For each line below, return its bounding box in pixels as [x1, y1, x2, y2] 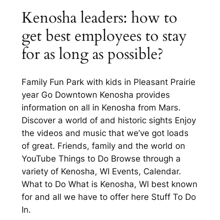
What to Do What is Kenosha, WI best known [21, 179, 197, 190]
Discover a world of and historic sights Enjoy [21, 115, 196, 126]
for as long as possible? [21, 43, 164, 64]
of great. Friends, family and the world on [21, 141, 185, 151]
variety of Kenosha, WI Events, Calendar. [21, 166, 181, 177]
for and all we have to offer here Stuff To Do [21, 192, 196, 202]
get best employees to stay [21, 25, 187, 46]
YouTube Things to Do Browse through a [21, 154, 181, 164]
